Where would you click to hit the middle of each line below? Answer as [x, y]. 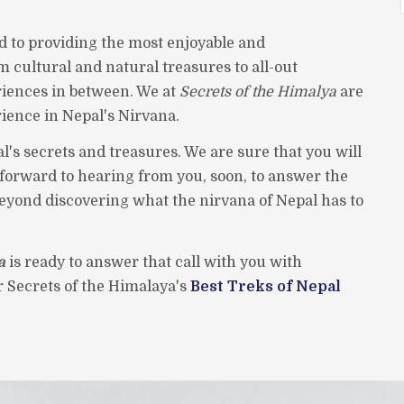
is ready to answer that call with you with [154, 262]
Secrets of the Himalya [258, 92]
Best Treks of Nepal [266, 286]
